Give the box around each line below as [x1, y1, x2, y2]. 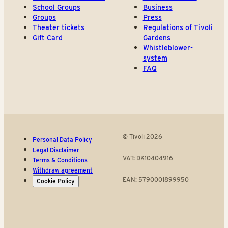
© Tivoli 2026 [122, 133, 162, 141]
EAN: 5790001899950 [122, 176, 189, 184]
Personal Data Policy [33, 136, 92, 144]
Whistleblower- [142, 44, 193, 52]
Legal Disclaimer [33, 146, 79, 154]
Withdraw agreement [33, 166, 93, 175]
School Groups [33, 3, 80, 12]
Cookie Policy [37, 177, 75, 185]
